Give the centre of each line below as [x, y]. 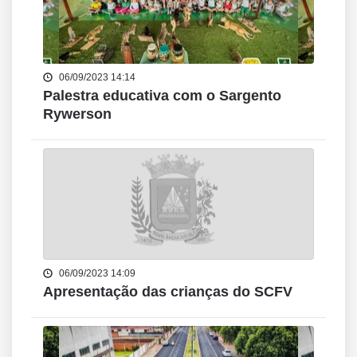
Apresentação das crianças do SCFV [168, 292]
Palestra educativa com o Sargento [162, 96]
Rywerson [77, 114]
